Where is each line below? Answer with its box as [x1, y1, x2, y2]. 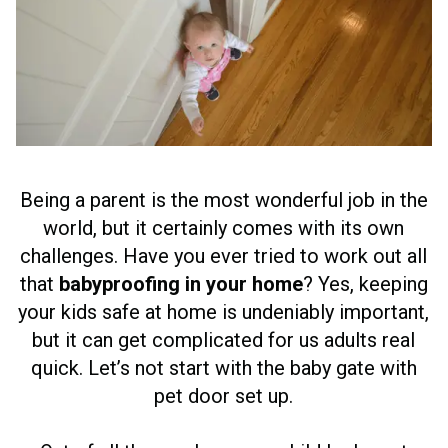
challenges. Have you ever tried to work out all [20, 243, 428, 268]
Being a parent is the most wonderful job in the [19, 187, 428, 212]
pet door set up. [154, 383, 294, 408]
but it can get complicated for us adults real [32, 327, 416, 352]
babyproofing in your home [58, 271, 303, 296]
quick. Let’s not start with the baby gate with [30, 355, 417, 380]
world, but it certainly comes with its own [43, 215, 405, 240]
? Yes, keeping [302, 271, 428, 296]
